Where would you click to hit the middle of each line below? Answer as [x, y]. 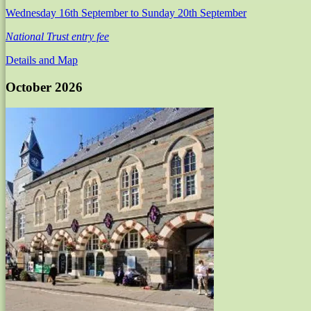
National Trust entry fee [57, 36]
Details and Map [42, 60]
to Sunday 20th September [188, 12]
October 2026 [44, 87]
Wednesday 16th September [68, 12]
